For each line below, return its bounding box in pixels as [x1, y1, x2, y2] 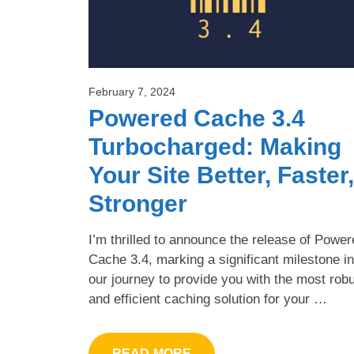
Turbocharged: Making [88, 134, 341, 160]
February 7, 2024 [88, 85, 175, 99]
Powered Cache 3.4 [88, 105, 305, 132]
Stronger [88, 190, 187, 217]
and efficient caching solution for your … [88, 292, 327, 307]
